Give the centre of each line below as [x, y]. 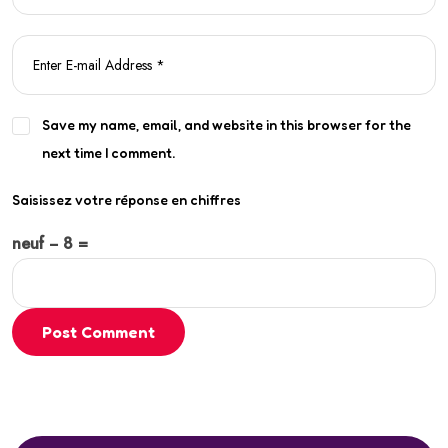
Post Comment [98, 331]
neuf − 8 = [50, 243]
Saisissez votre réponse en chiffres [126, 199]
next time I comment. [108, 153]
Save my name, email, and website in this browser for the [226, 125]
